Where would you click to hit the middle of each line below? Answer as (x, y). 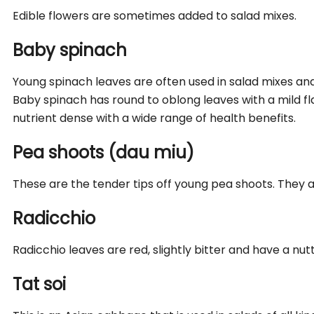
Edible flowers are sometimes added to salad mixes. (155, 15)
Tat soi (40, 284)
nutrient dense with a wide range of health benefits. (155, 118)
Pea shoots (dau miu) (104, 152)
